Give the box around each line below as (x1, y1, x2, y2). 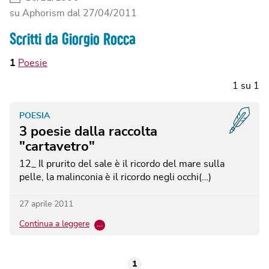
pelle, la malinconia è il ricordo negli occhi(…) (19, 172, 211, 183)
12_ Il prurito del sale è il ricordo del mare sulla (19, 159, 225, 169)
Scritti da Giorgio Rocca (10, 31, 136, 47)
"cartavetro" (19, 141, 95, 153)
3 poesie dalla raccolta (19, 125, 157, 138)
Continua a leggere (19, 220, 89, 229)
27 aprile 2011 (19, 200, 73, 209)
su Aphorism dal (10, 8, 83, 18)
